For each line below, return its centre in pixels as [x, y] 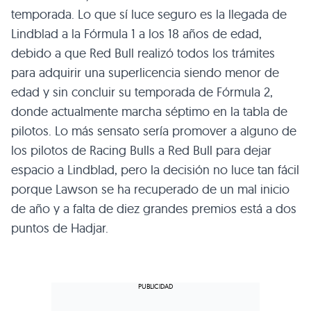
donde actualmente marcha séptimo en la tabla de [149, 112]
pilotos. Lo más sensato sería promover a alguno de [154, 131]
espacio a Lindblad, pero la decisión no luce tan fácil [155, 170]
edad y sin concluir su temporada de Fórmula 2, [142, 92]
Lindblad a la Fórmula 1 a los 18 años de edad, [136, 34]
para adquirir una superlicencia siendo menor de [145, 73]
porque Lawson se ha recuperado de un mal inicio [150, 190]
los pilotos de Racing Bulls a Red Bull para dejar [141, 151]
